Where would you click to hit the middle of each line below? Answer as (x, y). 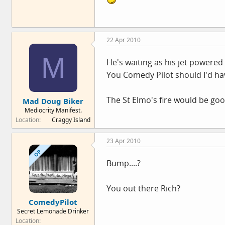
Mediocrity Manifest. (53, 110)
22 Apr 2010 (124, 40)
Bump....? (124, 163)
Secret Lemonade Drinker (53, 211)
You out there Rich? (143, 188)
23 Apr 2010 (124, 141)
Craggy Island (71, 120)
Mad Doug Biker (53, 101)
